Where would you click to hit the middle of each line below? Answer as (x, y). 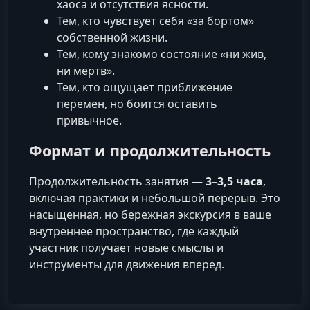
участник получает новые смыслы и (126, 247)
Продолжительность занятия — (117, 181)
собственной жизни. (112, 37)
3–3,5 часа (234, 181)
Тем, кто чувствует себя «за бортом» (155, 20)
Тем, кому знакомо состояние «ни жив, (162, 54)
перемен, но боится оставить (137, 103)
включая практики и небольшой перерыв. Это (155, 198)
